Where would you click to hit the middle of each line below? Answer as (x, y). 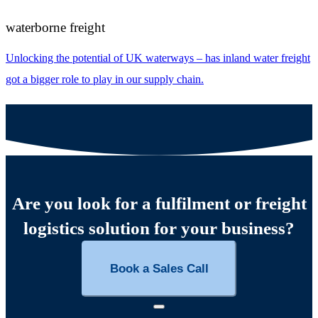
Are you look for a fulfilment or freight (159, 204)
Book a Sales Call (159, 268)
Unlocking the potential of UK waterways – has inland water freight (158, 58)
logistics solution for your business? (159, 229)
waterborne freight (55, 27)
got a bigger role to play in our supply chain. (105, 79)
